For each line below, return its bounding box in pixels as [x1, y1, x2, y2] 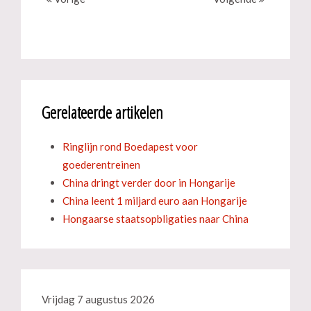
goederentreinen [62, 158, 140, 171]
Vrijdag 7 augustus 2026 [42, 293, 155, 305]
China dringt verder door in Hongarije [62, 176, 235, 189]
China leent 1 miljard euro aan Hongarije [62, 194, 247, 207]
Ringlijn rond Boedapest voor [62, 140, 198, 153]
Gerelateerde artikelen [42, 101, 163, 124]
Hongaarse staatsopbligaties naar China [62, 212, 249, 225]
